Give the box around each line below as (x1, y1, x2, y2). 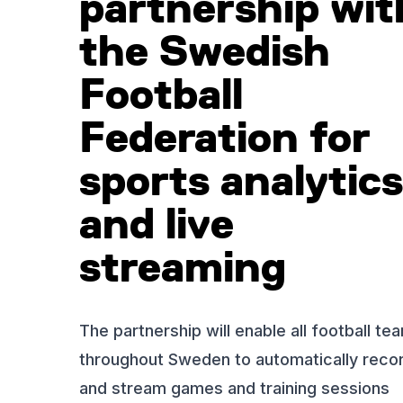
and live (79, 197, 234, 249)
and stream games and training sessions (79, 379, 390, 398)
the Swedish (79, 24, 330, 76)
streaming (79, 240, 286, 292)
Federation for (79, 111, 371, 163)
